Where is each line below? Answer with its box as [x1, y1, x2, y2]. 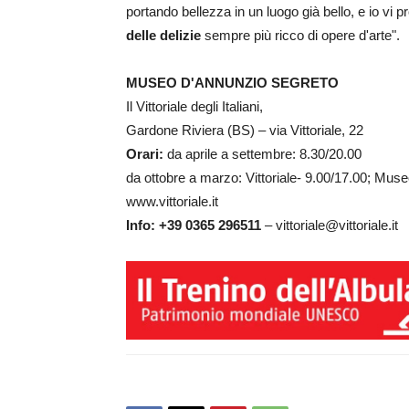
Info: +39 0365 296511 [126, 217, 261, 233]
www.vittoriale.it [126, 194, 218, 209]
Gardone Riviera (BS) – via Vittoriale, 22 [126, 122, 363, 138]
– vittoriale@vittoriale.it [261, 217, 398, 233]
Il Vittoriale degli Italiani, [126, 99, 263, 114]
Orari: [126, 146, 163, 162]
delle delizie [126, 27, 201, 43]
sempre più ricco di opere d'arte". [201, 27, 400, 43]
